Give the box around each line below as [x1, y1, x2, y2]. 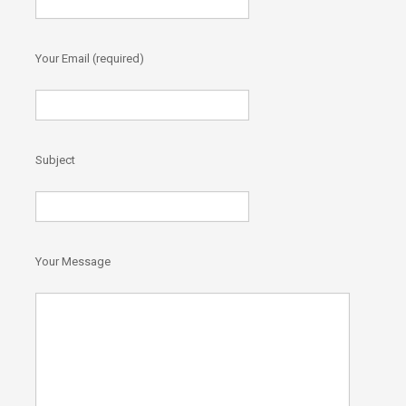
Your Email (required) [35, 52, 144, 66]
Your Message [35, 255, 111, 269]
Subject [35, 153, 75, 168]
